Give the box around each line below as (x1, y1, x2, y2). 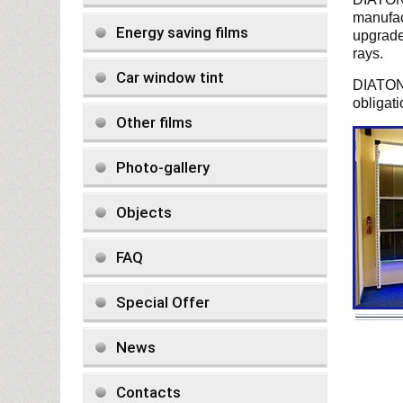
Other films (116, 113, 193, 131)
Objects (116, 203, 172, 221)
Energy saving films (116, 23, 248, 41)
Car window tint (116, 68, 224, 86)
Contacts (116, 383, 181, 401)
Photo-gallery (116, 158, 210, 176)
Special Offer (116, 293, 210, 311)
